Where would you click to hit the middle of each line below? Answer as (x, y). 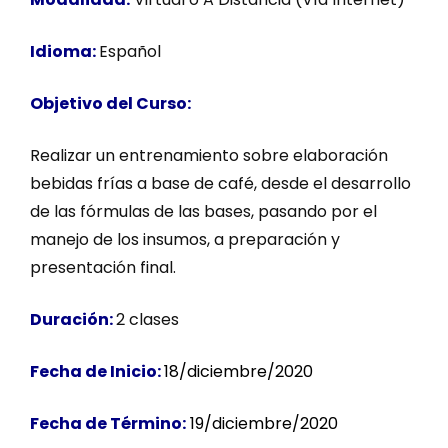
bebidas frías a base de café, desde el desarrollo (220, 183)
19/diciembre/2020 (264, 423)
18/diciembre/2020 (238, 371)
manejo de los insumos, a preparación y (185, 239)
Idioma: (63, 51)
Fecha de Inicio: (97, 371)
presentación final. (103, 267)
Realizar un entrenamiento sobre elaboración (209, 155)
